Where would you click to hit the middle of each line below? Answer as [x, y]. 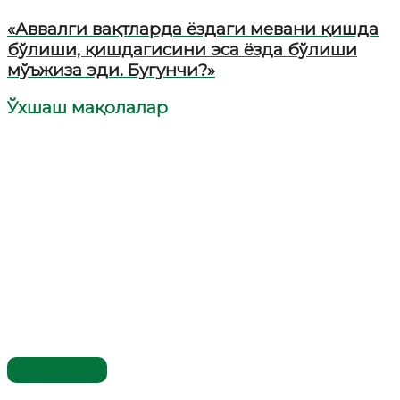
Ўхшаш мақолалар [87, 107]
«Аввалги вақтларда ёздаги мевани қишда [193, 29]
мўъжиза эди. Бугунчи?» [111, 71]
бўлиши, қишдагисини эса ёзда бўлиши [182, 50]
